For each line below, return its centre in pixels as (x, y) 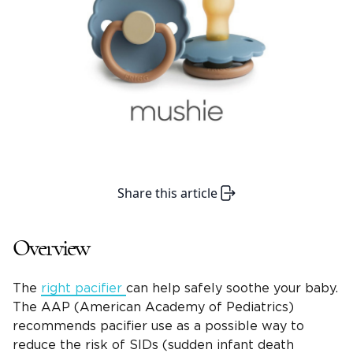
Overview (51, 249)
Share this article (167, 193)
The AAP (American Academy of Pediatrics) (153, 308)
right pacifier (84, 289)
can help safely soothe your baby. (232, 289)
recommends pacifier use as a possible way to (158, 327)
